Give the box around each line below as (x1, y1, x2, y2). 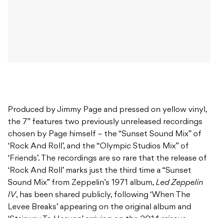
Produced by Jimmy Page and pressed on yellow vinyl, (8, 106, 207, 114)
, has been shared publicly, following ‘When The (16, 191, 190, 200)
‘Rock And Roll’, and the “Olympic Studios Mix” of (8, 143, 189, 151)
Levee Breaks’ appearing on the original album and (8, 203, 191, 212)
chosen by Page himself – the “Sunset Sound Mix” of (8, 130, 201, 139)
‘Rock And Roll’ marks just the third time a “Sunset (8, 167, 191, 175)
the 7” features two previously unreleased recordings (8, 118, 202, 127)
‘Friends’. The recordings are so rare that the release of (8, 155, 207, 163)
